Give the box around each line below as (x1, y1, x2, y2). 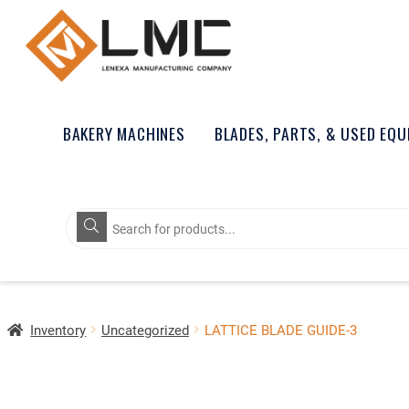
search (65, 219, 115, 242)
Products (65, 204, 131, 226)
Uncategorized (100, 320, 189, 339)
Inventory (30, 320, 87, 339)
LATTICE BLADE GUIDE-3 (204, 320, 357, 339)
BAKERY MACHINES (62, 121, 185, 145)
